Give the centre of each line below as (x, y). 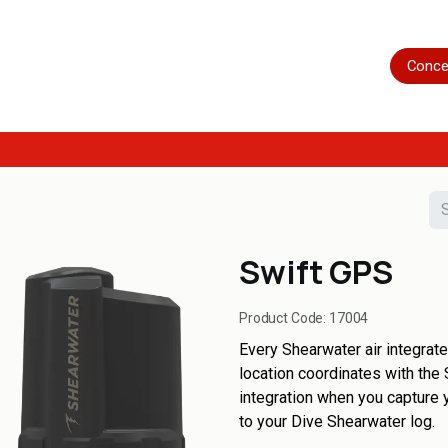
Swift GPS (316, 272)
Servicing (225, 65)
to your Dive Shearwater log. (337, 421)
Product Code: (284, 318)
